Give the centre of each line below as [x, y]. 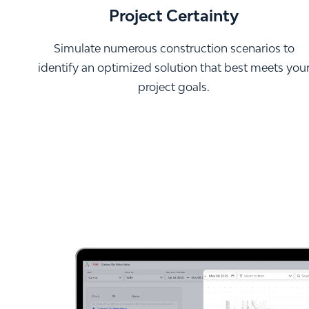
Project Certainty [174, 15]
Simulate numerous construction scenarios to [174, 48]
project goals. [174, 87]
